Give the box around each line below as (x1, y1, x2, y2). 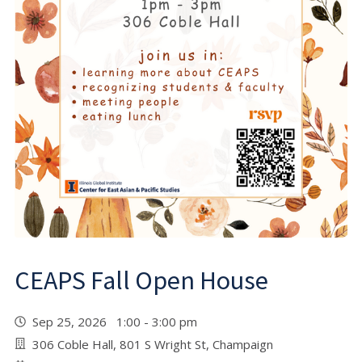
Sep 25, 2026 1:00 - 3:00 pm (32, 313, 204, 330)
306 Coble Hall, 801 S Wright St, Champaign (32, 335, 273, 352)
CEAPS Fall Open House (15, 263, 268, 297)
